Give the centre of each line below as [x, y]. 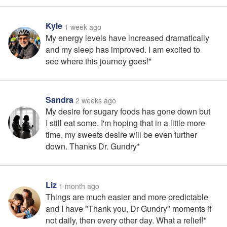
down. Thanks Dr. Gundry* [93, 146]
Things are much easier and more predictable [127, 197]
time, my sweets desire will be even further [121, 135]
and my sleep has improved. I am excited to [123, 49]
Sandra [61, 99]
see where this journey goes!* [99, 61]
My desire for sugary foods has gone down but [128, 111]
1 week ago [83, 27]
